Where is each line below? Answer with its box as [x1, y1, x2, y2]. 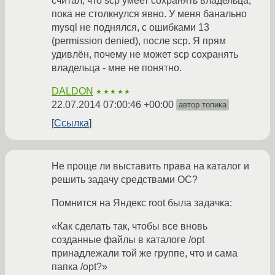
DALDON [52, 86, 93, 97]
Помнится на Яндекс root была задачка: [52, 198, 232, 209]
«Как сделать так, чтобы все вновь [52, 221, 207, 232]
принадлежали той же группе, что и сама [52, 248, 238, 259]
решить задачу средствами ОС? [52, 174, 198, 185]
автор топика [179, 100, 227, 110]
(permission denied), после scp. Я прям [52, 36, 226, 47]
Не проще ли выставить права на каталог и [52, 161, 249, 172]
